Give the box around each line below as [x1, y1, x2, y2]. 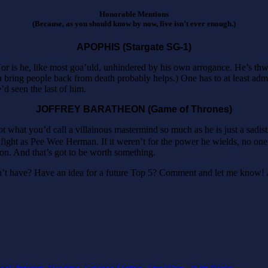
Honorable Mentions [99, 9, 169, 19]
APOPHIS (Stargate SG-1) [77, 42, 191, 53]
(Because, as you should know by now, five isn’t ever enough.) [32, 19, 236, 28]
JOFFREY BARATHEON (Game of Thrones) [36, 104, 232, 115]
